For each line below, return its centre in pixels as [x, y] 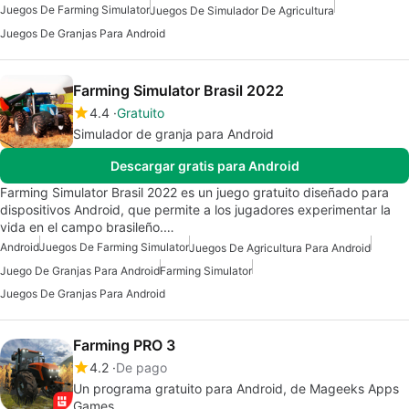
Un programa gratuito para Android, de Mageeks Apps [236, 389]
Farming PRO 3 [124, 346]
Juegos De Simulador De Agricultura [242, 11]
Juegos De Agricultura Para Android [280, 248]
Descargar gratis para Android [204, 166]
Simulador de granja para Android [173, 134]
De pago [142, 368]
